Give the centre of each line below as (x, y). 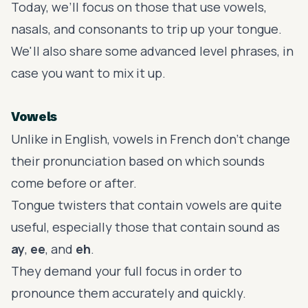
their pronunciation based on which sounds (138, 161)
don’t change (251, 139)
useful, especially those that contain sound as (145, 227)
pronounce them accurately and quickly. (129, 293)
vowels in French (162, 139)
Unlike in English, (62, 139)
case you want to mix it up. (88, 73)
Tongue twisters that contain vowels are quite (146, 205)
